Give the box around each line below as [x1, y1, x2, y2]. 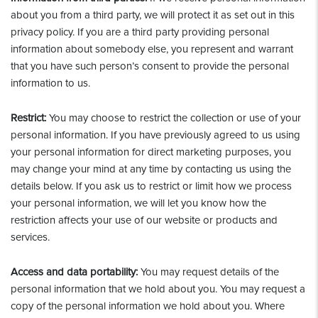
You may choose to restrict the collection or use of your [46, 111, 301, 124]
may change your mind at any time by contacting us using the [11, 163, 291, 175]
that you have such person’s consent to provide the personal [11, 60, 289, 72]
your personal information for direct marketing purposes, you [11, 146, 291, 158]
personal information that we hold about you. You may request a [11, 283, 305, 295]
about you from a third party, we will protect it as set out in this [11, 9, 295, 21]
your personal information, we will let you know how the [11, 197, 266, 209]
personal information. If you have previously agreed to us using [11, 128, 300, 141]
